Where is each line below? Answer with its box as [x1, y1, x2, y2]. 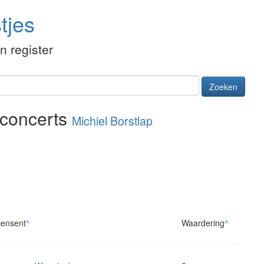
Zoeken [209, 81, 237, 93]
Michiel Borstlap [72, 113, 153, 130]
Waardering [181, 217, 225, 229]
